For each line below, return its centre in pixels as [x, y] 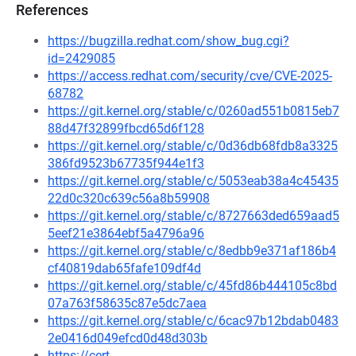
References [52, 10]
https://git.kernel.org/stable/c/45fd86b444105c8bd [192, 286]
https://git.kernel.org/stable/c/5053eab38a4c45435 [193, 181]
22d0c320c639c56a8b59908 [129, 198]
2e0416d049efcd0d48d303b [128, 338]
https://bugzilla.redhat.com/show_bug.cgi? [168, 41]
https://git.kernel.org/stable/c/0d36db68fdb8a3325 [193, 146]
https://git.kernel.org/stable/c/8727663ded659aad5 [193, 216]
